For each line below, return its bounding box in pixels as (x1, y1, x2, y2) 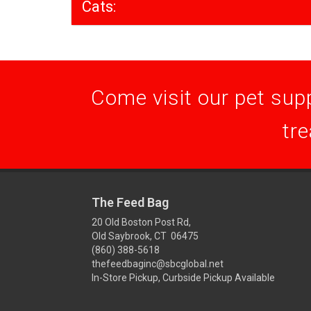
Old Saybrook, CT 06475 (92, 230, 199, 242)
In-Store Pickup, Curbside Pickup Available (92, 272, 275, 283)
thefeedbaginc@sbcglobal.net (92, 258, 224, 269)
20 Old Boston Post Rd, (92, 217, 191, 228)
